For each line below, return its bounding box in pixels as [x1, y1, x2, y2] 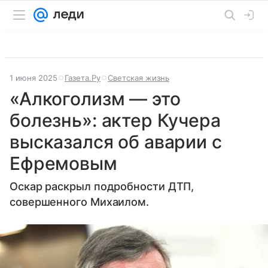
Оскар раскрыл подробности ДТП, [10, 180, 194, 193]
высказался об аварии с [10, 131, 222, 153]
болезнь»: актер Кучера [10, 109, 221, 131]
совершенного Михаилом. [10, 196, 150, 208]
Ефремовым [10, 153, 117, 174]
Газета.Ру [65, 73, 100, 83]
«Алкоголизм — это [10, 88, 181, 109]
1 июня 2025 [10, 73, 57, 83]
